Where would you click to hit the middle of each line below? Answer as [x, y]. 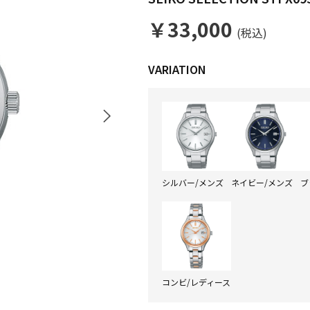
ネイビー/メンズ [262, 182]
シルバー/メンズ [193, 182]
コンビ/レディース [196, 282]
